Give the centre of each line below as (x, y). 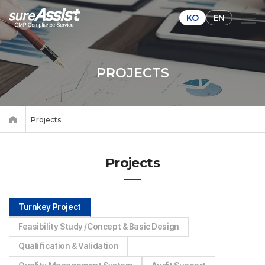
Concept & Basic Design (133, 227)
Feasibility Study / (53, 227)
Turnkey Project (50, 207)
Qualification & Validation (69, 246)
